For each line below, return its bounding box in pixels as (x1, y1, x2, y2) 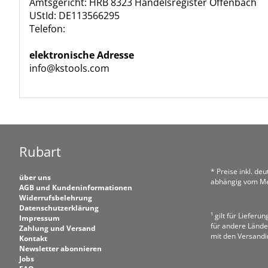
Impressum (19, 213, 60, 223)
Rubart (19, 142, 61, 160)
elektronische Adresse (29, 48, 134, 62)
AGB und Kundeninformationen (19, 182, 132, 193)
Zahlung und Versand (19, 223, 96, 233)
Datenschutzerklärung (19, 203, 99, 213)
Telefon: (29, 22, 65, 35)
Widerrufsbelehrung (19, 193, 92, 203)
